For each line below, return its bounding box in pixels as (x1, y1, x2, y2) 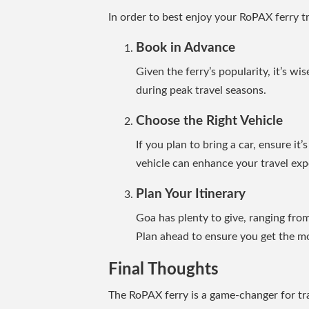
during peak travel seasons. (136, 84, 266, 96)
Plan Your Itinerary (136, 187, 246, 201)
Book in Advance (136, 41, 235, 54)
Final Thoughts (108, 261, 219, 278)
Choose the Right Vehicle (136, 114, 283, 128)
